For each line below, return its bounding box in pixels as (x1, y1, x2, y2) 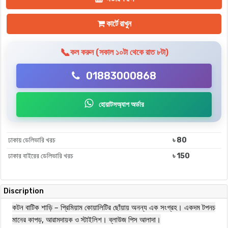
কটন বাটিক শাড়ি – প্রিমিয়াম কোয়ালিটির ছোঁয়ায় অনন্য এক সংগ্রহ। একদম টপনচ (12, 202, 215, 213)
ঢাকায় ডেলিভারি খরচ (8, 136, 56, 145)
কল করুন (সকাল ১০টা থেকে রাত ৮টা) (70, 47, 168, 58)
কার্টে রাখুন (104, 19, 131, 29)
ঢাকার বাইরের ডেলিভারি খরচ (8, 152, 74, 161)
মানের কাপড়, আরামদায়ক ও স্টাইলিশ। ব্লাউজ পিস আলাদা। (12, 214, 161, 225)
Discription (4, 187, 44, 196)
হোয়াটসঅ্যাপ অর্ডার (97, 100, 144, 109)
